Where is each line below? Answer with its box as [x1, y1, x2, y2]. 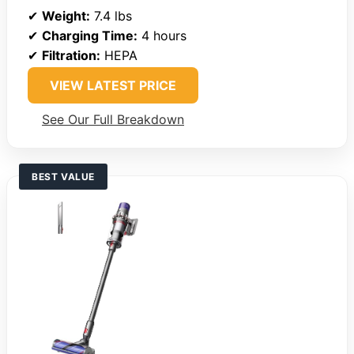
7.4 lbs [90, 8, 132, 24]
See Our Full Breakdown [42, 111, 184, 128]
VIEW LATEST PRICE [50, 77, 176, 94]
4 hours [137, 28, 186, 44]
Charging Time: [42, 28, 137, 44]
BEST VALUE [32, 171, 95, 183]
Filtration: [42, 47, 100, 64]
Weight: [42, 8, 90, 24]
